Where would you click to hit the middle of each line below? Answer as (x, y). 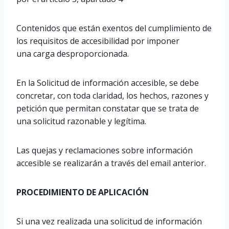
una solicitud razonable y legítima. (81, 121)
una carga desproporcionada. (73, 54)
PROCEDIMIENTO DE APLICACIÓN (83, 192)
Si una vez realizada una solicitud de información (109, 221)
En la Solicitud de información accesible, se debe (108, 83)
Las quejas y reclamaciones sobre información (105, 150)
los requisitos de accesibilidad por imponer (98, 41)
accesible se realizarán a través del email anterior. (111, 163)
